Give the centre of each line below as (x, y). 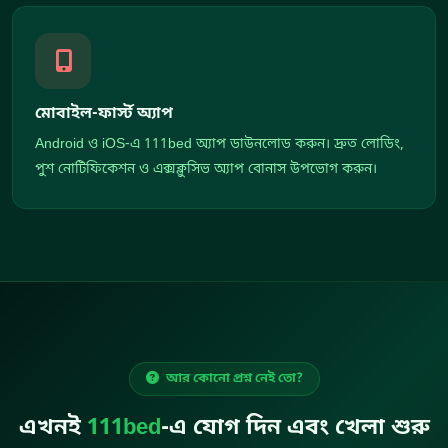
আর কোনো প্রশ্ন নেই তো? (232, 379)
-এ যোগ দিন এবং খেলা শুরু (295, 428)
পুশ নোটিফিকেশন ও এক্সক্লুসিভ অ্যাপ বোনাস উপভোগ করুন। (206, 170)
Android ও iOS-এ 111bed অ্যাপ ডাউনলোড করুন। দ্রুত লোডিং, (219, 145)
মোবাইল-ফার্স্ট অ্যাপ (104, 114)
